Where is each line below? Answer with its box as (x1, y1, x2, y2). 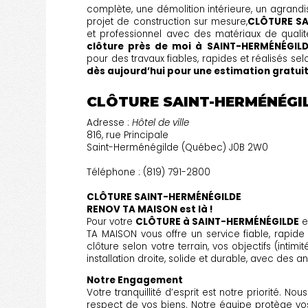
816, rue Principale (87, 128, 169, 142)
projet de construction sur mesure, (87, 14, 247, 28)
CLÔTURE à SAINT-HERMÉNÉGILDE (135, 214, 300, 228)
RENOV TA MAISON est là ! (87, 202, 214, 216)
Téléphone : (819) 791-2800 (87, 165, 211, 179)
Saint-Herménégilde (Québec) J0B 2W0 (87, 140, 269, 154)
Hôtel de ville (132, 115, 190, 129)
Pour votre (87, 214, 136, 228)
